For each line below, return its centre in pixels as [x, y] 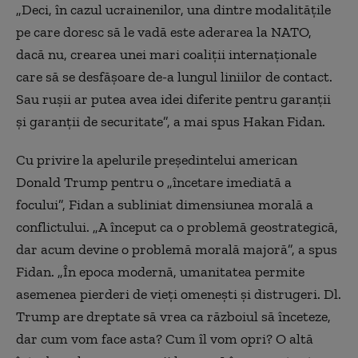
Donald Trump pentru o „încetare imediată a [154, 182]
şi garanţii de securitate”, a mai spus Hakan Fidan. [171, 121]
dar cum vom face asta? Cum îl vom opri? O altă [165, 339]
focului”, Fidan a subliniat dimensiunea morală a [165, 205]
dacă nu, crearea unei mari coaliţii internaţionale [166, 54]
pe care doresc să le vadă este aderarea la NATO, [164, 32]
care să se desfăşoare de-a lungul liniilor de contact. [174, 77]
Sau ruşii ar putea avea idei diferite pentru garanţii [173, 99]
